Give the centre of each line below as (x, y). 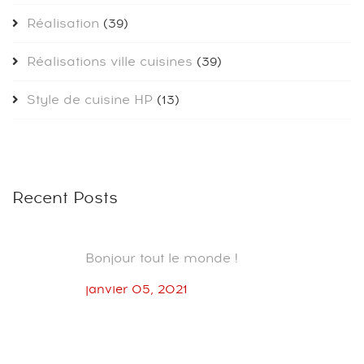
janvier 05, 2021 (136, 290)
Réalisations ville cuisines (110, 62)
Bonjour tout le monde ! (162, 259)
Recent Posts (65, 199)
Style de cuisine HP (90, 100)
